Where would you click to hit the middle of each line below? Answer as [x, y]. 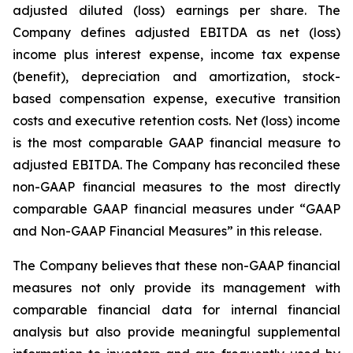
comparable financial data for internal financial [176, 310]
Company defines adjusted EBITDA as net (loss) [176, 32]
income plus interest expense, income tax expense [176, 54]
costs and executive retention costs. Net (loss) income [176, 121]
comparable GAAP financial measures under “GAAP [176, 209]
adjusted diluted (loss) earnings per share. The [176, 10]
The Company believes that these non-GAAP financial [176, 266]
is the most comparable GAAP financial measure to [176, 143]
